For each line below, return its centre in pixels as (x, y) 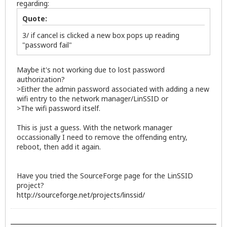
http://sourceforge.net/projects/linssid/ (81, 195)
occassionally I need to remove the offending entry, (102, 137)
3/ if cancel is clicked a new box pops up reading (101, 35)
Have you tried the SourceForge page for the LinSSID (105, 175)
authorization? (41, 79)
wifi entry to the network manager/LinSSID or (92, 98)
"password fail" (47, 45)
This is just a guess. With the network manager (94, 127)
